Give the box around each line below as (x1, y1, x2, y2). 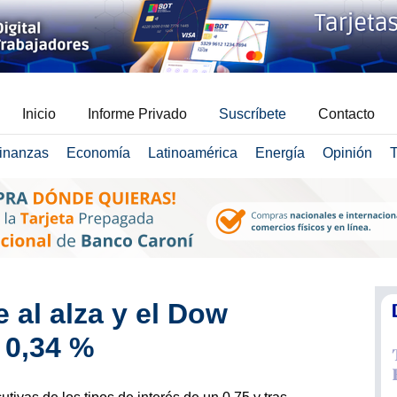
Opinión (322, 145, 372, 160)
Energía (254, 145, 305, 160)
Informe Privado (88, 106, 187, 121)
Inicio (22, 106, 56, 121)
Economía (66, 145, 130, 160)
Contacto (318, 106, 375, 121)
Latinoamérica (147, 145, 237, 160)
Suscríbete (219, 106, 286, 121)
